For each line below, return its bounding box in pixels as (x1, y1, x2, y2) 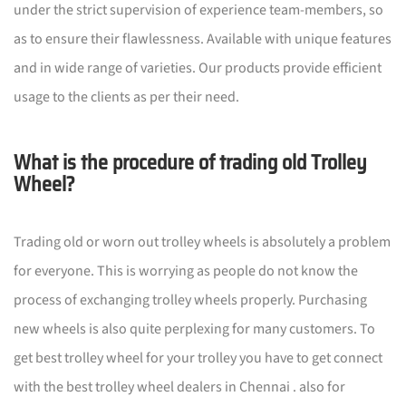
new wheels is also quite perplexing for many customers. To (14, 318, 375, 339)
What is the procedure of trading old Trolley (14, 146, 367, 179)
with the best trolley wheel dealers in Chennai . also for (14, 376, 345, 397)
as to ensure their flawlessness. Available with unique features (14, 28, 391, 49)
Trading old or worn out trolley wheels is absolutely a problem (14, 231, 391, 252)
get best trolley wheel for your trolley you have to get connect (14, 347, 382, 368)
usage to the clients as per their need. (14, 86, 239, 107)
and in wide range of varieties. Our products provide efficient (14, 57, 382, 78)
